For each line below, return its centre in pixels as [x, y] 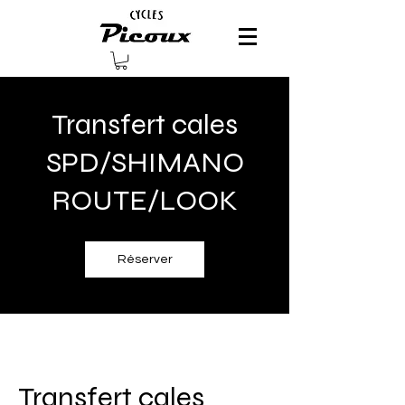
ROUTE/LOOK [145, 201]
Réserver [145, 260]
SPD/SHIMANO [145, 163]
